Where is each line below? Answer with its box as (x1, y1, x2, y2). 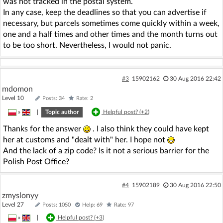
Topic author (45, 109, 79, 115)
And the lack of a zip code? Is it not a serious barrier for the (3, 147, 209, 155)
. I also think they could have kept (91, 125, 209, 133)
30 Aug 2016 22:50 (169, 182, 221, 188)
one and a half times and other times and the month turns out (3, 30, 218, 38)
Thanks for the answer (3, 125, 83, 133)
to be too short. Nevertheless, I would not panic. (3, 41, 171, 49)
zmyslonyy (2, 192, 38, 200)
